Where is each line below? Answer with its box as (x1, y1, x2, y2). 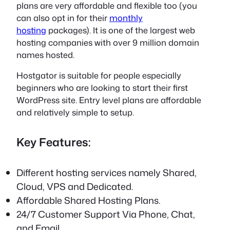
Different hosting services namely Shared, (16, 165, 197, 179)
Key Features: (16, 134, 91, 150)
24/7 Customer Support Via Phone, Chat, (16, 207, 195, 221)
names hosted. (16, 48, 74, 61)
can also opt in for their (16, 11, 109, 24)
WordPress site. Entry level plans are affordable (16, 94, 201, 106)
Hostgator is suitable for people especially (16, 69, 181, 82)
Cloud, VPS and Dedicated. (16, 179, 133, 193)
